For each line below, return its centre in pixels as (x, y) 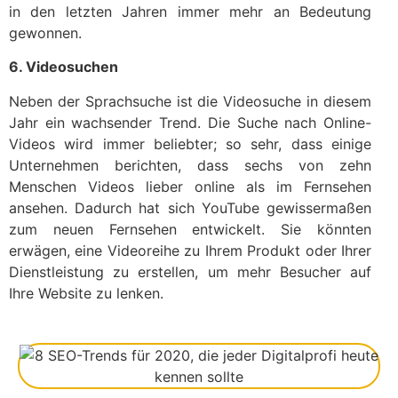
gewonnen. (45, 32)
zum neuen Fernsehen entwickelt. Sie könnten (190, 229)
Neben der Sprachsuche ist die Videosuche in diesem (190, 101)
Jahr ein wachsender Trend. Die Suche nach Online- (190, 122)
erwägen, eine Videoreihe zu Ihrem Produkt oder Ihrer (190, 250)
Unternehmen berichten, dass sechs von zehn (190, 165)
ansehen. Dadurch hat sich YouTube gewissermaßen (190, 207)
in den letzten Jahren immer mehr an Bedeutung (190, 11)
